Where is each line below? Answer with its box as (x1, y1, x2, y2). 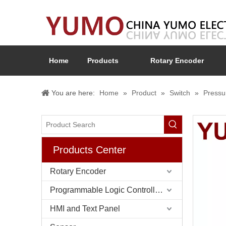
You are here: (51, 89, 95, 97)
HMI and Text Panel (50, 204, 120, 213)
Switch (169, 89, 190, 97)
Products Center (53, 144, 126, 155)
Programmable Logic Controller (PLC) (155, 186, 163, 194)
